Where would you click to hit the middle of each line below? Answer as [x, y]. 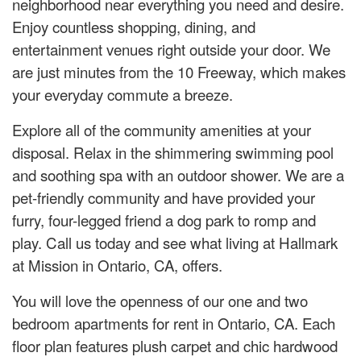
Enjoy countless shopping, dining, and [134, 27]
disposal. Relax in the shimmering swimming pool [173, 152]
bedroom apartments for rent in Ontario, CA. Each [174, 323]
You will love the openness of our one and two [160, 301]
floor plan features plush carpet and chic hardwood [175, 346]
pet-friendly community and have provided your [164, 197]
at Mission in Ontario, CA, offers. [117, 265]
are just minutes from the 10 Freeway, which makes [179, 72]
